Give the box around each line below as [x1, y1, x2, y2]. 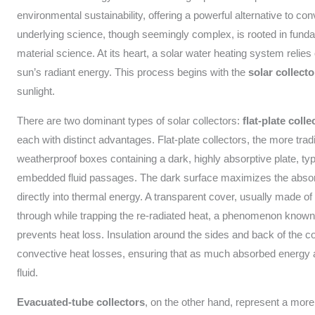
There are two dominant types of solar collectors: [17, 115, 243, 127]
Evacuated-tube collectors [17, 296, 146, 309]
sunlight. [17, 85, 56, 98]
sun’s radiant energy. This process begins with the [17, 66, 249, 79]
